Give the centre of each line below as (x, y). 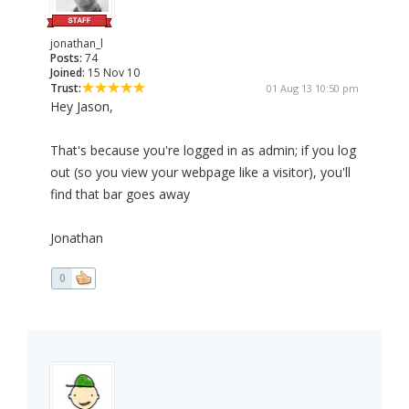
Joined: (68, 73)
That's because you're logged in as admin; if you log (203, 151)
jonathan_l (77, 44)
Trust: (66, 89)
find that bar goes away (120, 194)
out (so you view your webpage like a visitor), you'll (200, 173)
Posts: (66, 58)
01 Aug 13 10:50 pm (313, 89)
